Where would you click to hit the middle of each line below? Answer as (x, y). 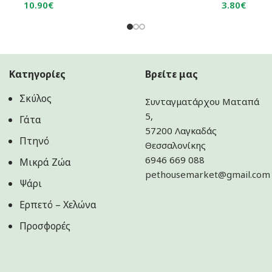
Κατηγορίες (37, 74)
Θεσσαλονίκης (175, 145)
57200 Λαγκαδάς (181, 131)
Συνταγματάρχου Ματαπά (202, 101)
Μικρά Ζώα (45, 162)
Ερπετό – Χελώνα (58, 205)
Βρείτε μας (172, 74)
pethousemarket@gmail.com (208, 174)
